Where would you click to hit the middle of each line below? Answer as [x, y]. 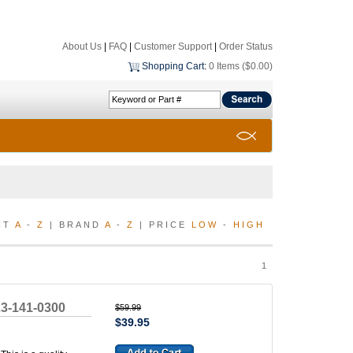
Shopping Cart [173, 66]
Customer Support [173, 46]
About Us [82, 46]
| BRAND [75, 225]
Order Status [246, 46]
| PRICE [163, 225]
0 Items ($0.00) [241, 66]
